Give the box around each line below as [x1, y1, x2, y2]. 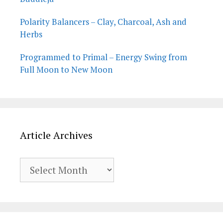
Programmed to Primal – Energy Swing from [20, 51, 187, 63]
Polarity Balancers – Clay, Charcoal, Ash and [20, 15, 187, 27]
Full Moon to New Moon [20, 63, 112, 75]
